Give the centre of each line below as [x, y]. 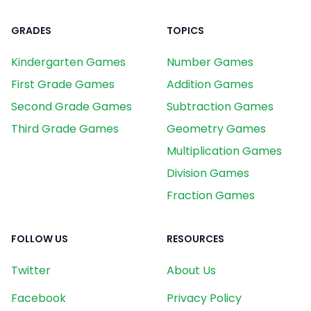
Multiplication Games [224, 151]
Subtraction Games [220, 106]
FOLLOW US [40, 238]
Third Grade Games [65, 128]
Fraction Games [211, 195]
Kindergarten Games [68, 62]
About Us [191, 270]
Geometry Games [216, 128]
